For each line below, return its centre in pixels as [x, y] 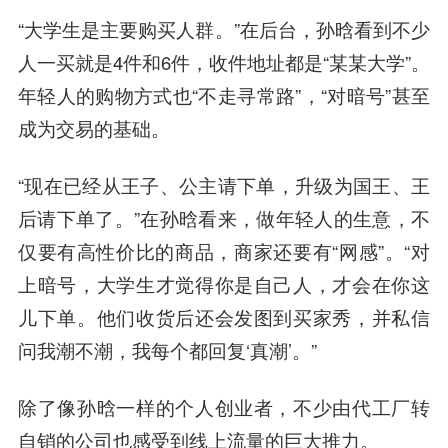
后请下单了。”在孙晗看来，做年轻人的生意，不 [224, 217]
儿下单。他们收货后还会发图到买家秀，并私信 [224, 316]
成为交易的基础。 [93, 128]
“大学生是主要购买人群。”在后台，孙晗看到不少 [224, 29]
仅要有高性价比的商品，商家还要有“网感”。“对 [224, 250]
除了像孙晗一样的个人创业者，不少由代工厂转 [224, 406]
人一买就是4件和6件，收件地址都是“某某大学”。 [224, 62]
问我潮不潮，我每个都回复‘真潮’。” [167, 349]
